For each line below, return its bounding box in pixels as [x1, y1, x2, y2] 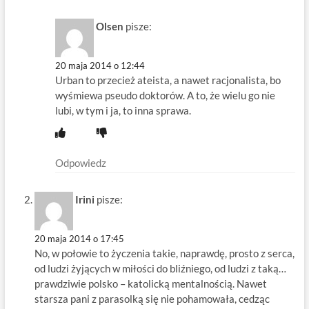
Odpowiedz [54, 157, 106, 170]
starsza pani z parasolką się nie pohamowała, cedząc [34, 292, 270, 306]
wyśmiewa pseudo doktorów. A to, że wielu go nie [54, 89, 275, 102]
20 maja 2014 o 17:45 [34, 233, 124, 245]
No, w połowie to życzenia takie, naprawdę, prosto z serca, [34, 247, 295, 260]
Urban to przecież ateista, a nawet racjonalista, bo [54, 74, 281, 87]
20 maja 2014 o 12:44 [54, 60, 145, 72]
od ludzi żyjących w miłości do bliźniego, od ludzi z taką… [34, 262, 286, 275]
